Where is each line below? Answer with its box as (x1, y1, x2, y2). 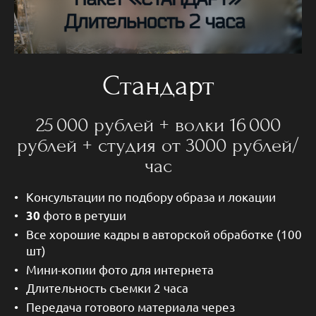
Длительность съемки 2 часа (26, 280, 188, 296)
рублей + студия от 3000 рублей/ (17, 133, 299, 157)
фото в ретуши (43, 207, 126, 222)
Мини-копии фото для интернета (26, 261, 214, 276)
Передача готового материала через (26, 298, 235, 314)
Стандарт (102, 69, 214, 103)
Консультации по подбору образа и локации (26, 188, 276, 204)
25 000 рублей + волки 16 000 (35, 113, 281, 137)
